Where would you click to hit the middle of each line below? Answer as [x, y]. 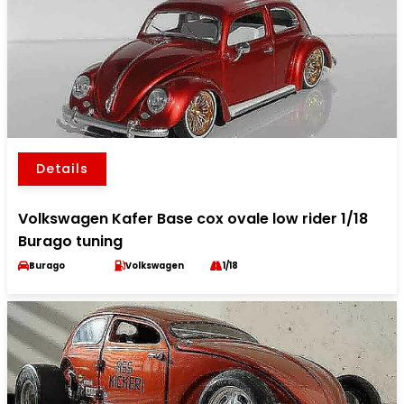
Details [62, 169]
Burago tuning [70, 241]
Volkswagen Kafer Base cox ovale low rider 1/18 [193, 219]
